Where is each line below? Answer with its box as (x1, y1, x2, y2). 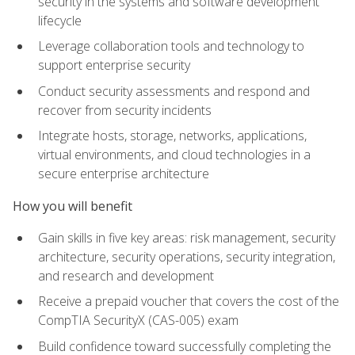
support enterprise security (38, 56, 190, 74)
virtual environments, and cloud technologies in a (38, 146, 311, 164)
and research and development (38, 266, 214, 284)
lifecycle (38, 11, 82, 29)
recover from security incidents (38, 101, 212, 119)
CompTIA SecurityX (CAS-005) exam (38, 311, 239, 330)
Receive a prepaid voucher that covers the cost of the (38, 292, 339, 311)
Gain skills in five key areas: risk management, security (38, 228, 335, 246)
